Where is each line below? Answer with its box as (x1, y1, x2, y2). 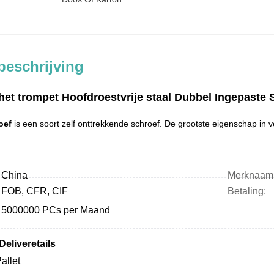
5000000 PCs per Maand (1, 205, 110, 215)
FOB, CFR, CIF (1, 186, 68, 196)
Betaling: (228, 186, 266, 196)
